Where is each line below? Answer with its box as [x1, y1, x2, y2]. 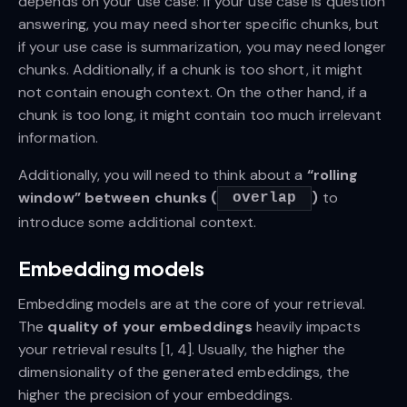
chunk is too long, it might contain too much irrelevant [18, 104, 382, 124]
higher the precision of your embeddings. [18, 385, 293, 405]
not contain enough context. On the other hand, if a [18, 82, 368, 102]
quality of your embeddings [47, 317, 253, 337]
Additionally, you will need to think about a [18, 164, 307, 184]
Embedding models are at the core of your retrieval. [18, 294, 366, 314]
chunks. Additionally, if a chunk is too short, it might [18, 59, 363, 79]
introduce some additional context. [18, 213, 257, 233]
